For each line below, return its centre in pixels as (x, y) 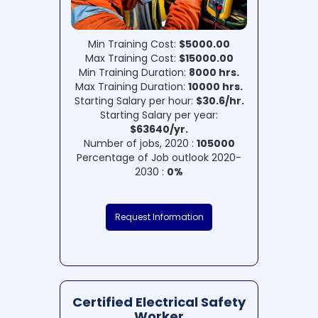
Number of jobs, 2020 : (140, 144)
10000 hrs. (215, 87)
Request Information (159, 217)
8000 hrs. (214, 73)
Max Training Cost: (132, 59)
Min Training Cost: (133, 44)
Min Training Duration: (134, 73)
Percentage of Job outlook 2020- (159, 158)
